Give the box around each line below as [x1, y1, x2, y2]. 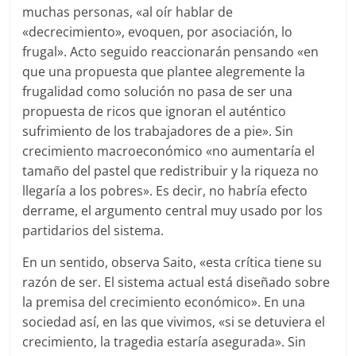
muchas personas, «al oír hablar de [22, 3, 234, 21]
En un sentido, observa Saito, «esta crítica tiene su [22, 253, 323, 272]
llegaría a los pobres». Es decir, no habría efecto [22, 182, 308, 200]
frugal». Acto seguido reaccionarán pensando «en [22, 43, 319, 61]
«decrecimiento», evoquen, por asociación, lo [22, 23, 293, 41]
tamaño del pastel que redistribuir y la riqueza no [22, 162, 319, 180]
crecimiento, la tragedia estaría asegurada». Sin [22, 333, 307, 351]
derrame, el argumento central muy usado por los [22, 202, 323, 220]
